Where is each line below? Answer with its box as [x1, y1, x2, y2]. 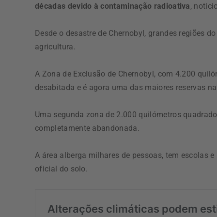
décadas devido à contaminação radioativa [35, 1, 190, 11]
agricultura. [35, 42, 76, 52]
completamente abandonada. [35, 124, 140, 133]
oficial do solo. [35, 164, 88, 174]
